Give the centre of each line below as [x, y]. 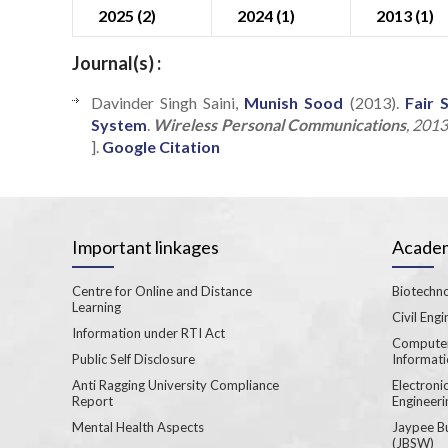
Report [92, 400]
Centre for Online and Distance [162, 290]
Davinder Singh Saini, [168, 102]
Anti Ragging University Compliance [175, 384]
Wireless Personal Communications [280, 124]
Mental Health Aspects [138, 426]
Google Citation [161, 146]
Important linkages [145, 246]
